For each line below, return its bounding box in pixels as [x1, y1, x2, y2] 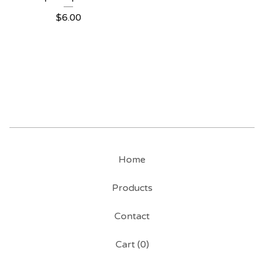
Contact [114, 210, 150, 222]
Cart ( [115, 239, 140, 250]
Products [111, 182, 153, 194]
